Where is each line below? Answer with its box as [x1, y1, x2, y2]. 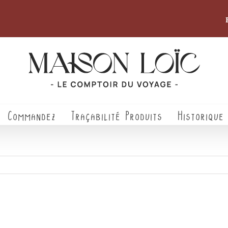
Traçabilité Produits [70, 107, 162, 124]
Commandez [7, 107, 55, 124]
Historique [177, 107, 224, 124]
